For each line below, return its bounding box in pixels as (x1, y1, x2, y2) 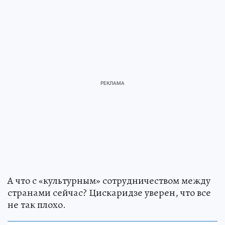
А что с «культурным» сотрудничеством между (8, 173, 210, 187)
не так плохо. (8, 197, 66, 211)
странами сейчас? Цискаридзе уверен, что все (8, 185, 211, 199)
